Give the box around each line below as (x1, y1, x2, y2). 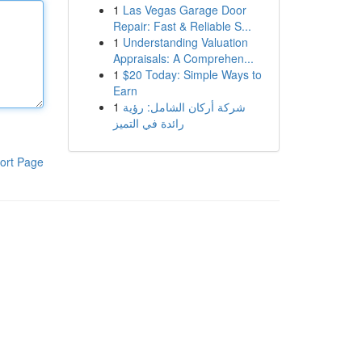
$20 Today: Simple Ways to (122, 66, 262, 82)
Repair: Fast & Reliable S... (112, 18, 251, 34)
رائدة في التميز (112, 115, 184, 131)
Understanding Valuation (122, 34, 248, 50)
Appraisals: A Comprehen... (112, 50, 254, 66)
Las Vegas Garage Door (122, 2, 246, 18)
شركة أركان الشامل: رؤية (122, 99, 246, 115)
